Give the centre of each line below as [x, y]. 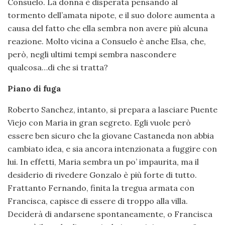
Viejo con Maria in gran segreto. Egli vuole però [99, 123]
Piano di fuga [34, 89]
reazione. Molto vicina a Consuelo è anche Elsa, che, [107, 41]
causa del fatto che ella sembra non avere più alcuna [108, 28]
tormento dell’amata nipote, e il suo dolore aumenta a [111, 15]
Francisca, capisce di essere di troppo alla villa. [98, 201]
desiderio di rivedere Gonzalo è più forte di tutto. [102, 175]
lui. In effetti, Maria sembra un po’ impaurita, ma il [103, 162]
